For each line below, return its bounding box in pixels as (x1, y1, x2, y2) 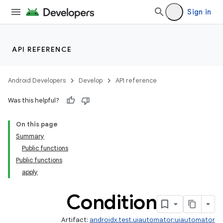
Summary (16, 132, 44, 140)
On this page (16, 120, 58, 128)
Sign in (187, 7, 211, 16)
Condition (66, 190, 157, 215)
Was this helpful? (8, 96, 59, 105)
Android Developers (8, 76, 66, 85)
